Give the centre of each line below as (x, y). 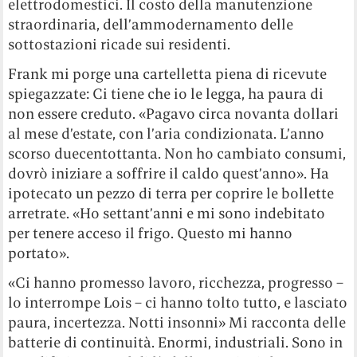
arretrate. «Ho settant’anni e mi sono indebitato (167, 214)
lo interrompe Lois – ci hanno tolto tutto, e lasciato (178, 303)
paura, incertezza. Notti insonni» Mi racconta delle (177, 323)
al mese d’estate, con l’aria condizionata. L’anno (167, 134)
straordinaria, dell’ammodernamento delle (151, 25)
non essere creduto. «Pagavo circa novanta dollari (174, 114)
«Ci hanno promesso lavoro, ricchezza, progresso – (176, 283)
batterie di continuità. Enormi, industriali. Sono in (176, 343)
